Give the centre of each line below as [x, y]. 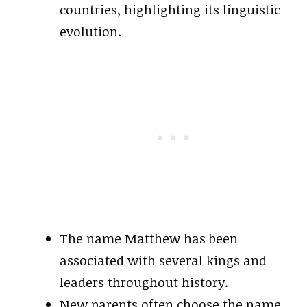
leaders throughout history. [144, 282]
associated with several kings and [163, 260]
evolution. [90, 31]
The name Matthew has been [149, 238]
